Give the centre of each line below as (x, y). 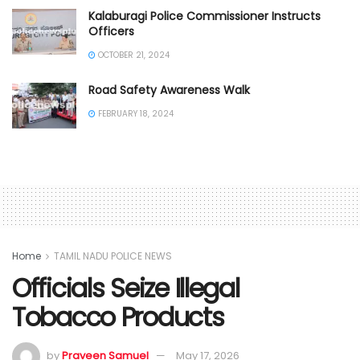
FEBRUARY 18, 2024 (135, 113)
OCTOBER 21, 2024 (133, 55)
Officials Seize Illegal (126, 288)
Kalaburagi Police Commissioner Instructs (205, 16)
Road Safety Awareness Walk (169, 90)
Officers (111, 31)
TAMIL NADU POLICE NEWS (113, 256)
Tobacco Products (118, 317)
